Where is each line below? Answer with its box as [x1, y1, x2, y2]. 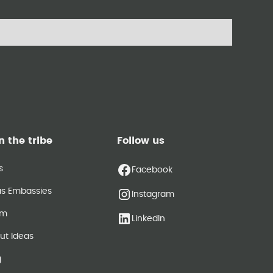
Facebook [132, 165, 173, 174]
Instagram [132, 190, 175, 199]
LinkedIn [132, 214, 166, 223]
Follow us [117, 136, 165, 146]
